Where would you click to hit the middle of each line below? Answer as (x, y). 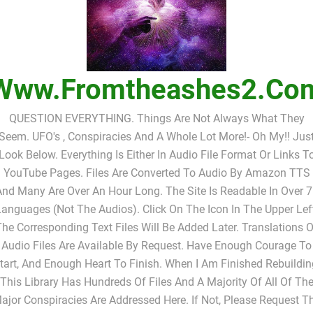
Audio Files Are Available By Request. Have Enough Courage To (156, 246)
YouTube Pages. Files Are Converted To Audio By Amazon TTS (156, 173)
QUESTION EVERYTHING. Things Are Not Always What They (156, 119)
